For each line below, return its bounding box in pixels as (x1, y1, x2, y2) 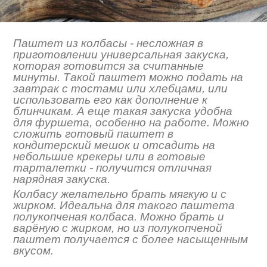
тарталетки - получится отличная (13, 161, 212, 174)
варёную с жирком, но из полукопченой (13, 221, 223, 234)
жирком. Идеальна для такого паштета (13, 198, 235, 212)
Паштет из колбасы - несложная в (13, 36, 204, 49)
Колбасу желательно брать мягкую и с (13, 187, 227, 200)
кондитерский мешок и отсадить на (13, 138, 216, 151)
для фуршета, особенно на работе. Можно (13, 116, 250, 129)
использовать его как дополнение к (13, 93, 208, 106)
